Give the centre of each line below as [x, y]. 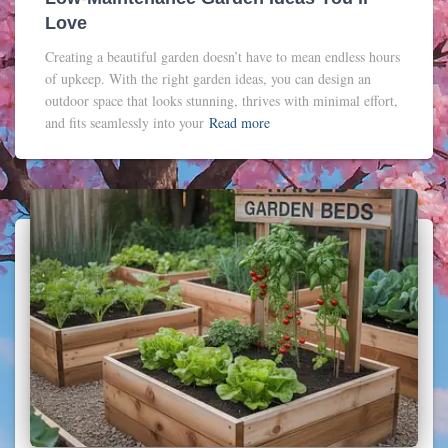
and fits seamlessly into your [124, 122]
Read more [239, 122]
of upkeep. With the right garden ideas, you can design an [208, 78]
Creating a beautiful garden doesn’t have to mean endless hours [222, 56]
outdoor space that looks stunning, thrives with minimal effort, [221, 100]
